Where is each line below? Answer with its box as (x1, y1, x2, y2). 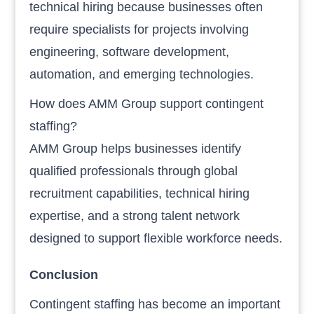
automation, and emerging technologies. (29, 67, 254, 81)
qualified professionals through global (29, 163, 238, 178)
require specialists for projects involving (29, 22, 250, 36)
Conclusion (29, 267, 99, 282)
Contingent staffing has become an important (29, 296, 281, 311)
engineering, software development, (29, 44, 230, 59)
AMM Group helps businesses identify (29, 141, 242, 156)
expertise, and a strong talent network (29, 208, 240, 223)
